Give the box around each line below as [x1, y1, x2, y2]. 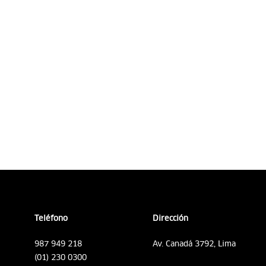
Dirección [152, 213, 188, 223]
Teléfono [34, 213, 68, 223]
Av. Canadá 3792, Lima [152, 239, 236, 248]
